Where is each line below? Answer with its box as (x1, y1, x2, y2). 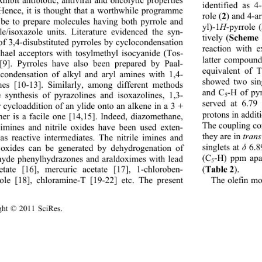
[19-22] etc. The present (85, 177, 188, 185)
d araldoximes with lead (95, 155, 188, 164)
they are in (202, 132, 243, 142)
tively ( (202, 34, 229, 43)
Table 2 (205, 163, 233, 174)
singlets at (202, 144, 243, 153)
